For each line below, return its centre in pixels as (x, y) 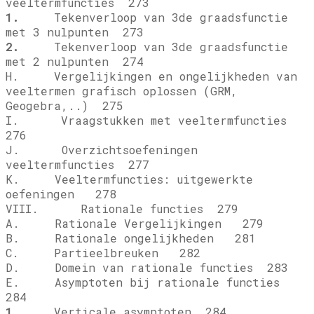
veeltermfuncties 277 (77, 165)
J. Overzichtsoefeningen (102, 150)
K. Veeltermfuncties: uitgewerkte (129, 179)
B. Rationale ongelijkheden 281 (131, 238)
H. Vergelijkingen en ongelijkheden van (151, 76)
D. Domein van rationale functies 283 (147, 268)
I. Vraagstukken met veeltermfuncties (150, 121)
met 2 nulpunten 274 (75, 62)
